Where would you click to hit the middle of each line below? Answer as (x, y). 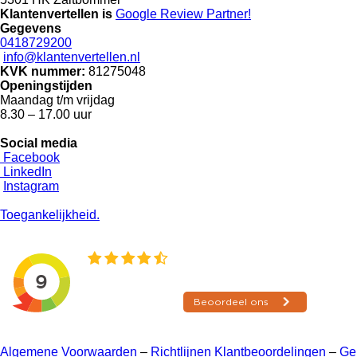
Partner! (227, 14)
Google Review (159, 14)
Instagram (31, 186)
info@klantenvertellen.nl (72, 57)
